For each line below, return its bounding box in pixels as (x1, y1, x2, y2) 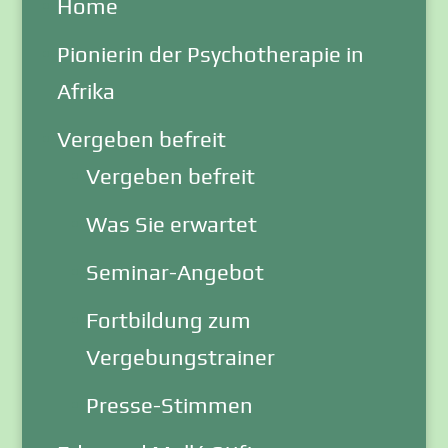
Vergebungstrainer (85, 343, 275, 370)
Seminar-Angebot (85, 258, 264, 285)
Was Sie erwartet (85, 210, 257, 237)
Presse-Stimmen (85, 391, 253, 418)
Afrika (56, 77, 115, 104)
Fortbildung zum (85, 306, 251, 333)
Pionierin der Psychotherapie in (56, 40, 364, 67)
